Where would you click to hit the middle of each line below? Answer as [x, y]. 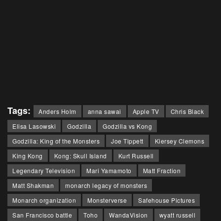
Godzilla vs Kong [127, 126]
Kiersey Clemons [179, 141]
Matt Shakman [33, 185]
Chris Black [187, 111]
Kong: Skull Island [80, 155]
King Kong [28, 155]
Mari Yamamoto [109, 170]
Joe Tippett [127, 141]
